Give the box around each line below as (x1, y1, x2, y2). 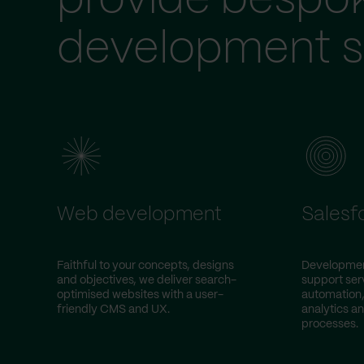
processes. (301, 318, 358, 330)
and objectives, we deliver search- (57, 275, 236, 286)
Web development (57, 206, 222, 224)
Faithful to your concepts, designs (57, 260, 234, 271)
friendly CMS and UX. (57, 304, 170, 315)
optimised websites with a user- (57, 289, 223, 301)
